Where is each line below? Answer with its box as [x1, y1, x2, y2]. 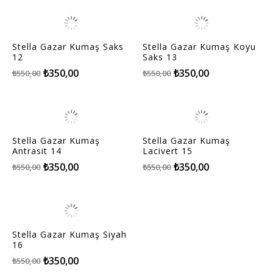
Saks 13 [143, 51, 177, 63]
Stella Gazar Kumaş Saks [12, 40, 124, 52]
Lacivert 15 [143, 144, 193, 157]
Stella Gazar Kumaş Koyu [143, 40, 256, 52]
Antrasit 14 [12, 144, 62, 157]
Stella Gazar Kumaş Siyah [12, 228, 127, 240]
